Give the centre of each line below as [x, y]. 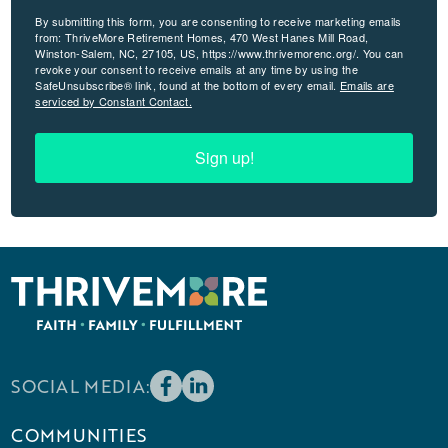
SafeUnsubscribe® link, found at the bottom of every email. [187, 84]
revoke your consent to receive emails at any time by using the [196, 68]
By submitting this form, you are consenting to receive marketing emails [218, 20]
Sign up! [224, 157]
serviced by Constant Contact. [113, 100]
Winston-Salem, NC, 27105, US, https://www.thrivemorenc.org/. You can [219, 52]
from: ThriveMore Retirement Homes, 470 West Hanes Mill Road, [202, 36]
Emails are [366, 84]
